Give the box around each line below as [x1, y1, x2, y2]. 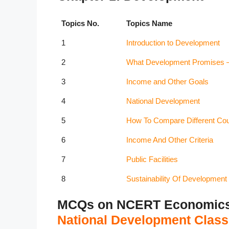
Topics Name [126, 19, 172, 28]
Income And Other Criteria [126, 135, 213, 145]
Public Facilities [126, 155, 178, 164]
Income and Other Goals [126, 77, 209, 86]
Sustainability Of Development [126, 174, 227, 184]
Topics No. [61, 19, 99, 28]
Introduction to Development [126, 38, 220, 48]
